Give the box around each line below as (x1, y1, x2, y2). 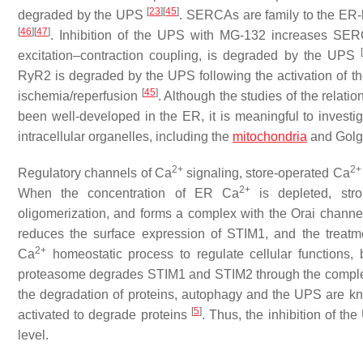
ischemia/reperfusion (18, 89, 142, 103)
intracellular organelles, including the (18, 130, 233, 143)
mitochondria (233, 130, 307, 143)
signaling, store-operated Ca (182, 166, 350, 180)
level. (18, 328, 52, 342)
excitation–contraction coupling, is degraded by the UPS (18, 49, 361, 62)
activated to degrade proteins (18, 308, 191, 322)
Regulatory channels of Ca (18, 166, 172, 180)
